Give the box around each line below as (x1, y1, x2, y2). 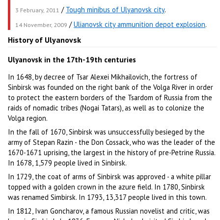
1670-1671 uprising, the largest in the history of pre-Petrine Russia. (8, 148, 216, 158)
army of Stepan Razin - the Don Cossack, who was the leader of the (8, 137, 216, 147)
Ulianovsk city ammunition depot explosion (74, 19, 206, 29)
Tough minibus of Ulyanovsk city (66, 5, 165, 15)
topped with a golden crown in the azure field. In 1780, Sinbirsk (8, 182, 205, 192)
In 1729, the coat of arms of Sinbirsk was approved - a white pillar (8, 172, 212, 182)
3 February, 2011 (15, 6, 60, 14)
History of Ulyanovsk (8, 34, 82, 45)
